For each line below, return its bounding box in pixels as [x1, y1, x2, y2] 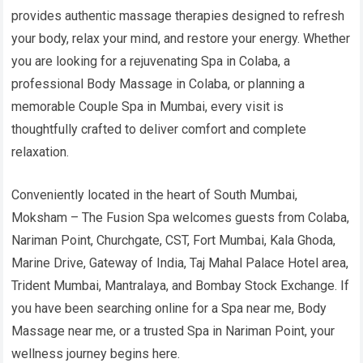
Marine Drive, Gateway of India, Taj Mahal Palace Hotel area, [11, 255, 349, 271]
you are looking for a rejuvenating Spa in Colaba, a [11, 53, 291, 70]
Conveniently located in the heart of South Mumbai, [11, 187, 298, 203]
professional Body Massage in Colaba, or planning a [11, 76, 305, 92]
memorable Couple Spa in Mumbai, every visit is [11, 99, 284, 115]
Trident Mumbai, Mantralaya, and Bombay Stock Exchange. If [11, 278, 350, 294]
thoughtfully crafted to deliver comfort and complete [11, 122, 307, 138]
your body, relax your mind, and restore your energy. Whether [11, 31, 351, 47]
